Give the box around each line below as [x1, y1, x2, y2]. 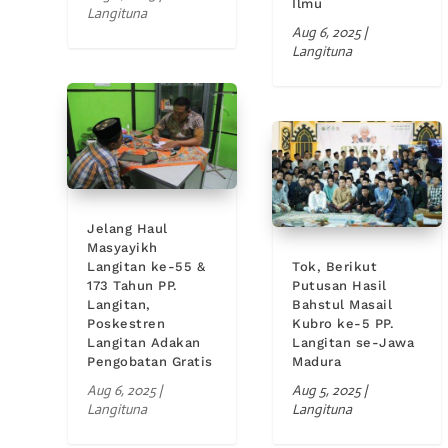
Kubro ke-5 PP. [292, 315, 395, 331]
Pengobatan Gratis [87, 353, 213, 369]
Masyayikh [87, 239, 158, 255]
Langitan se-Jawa [292, 334, 415, 350]
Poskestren [87, 315, 166, 331]
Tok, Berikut [292, 258, 378, 274]
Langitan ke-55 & [87, 258, 206, 274]
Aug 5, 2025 [292, 380, 362, 399]
